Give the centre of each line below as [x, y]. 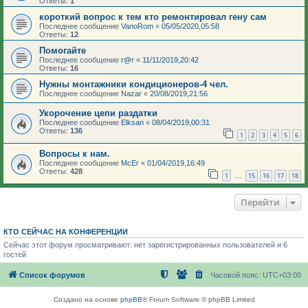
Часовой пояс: [236, 275]
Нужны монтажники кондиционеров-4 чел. [134, 85]
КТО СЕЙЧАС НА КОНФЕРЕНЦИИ [66, 231]
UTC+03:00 [282, 275]
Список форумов [52, 275]
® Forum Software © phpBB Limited [198, 300]
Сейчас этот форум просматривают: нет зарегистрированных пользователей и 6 [145, 244]
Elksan [132, 123]
